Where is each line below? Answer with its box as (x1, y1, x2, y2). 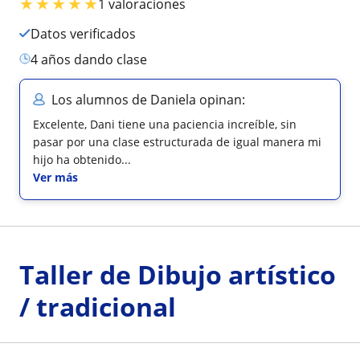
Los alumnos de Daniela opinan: (51, 90, 245, 108)
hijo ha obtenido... (33, 151, 131, 167)
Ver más (33, 169, 78, 185)
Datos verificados (40, 24, 136, 43)
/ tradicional (19, 288, 176, 324)
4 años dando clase (38, 50, 147, 68)
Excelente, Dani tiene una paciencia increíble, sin (33, 116, 297, 132)
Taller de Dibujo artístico (19, 256, 336, 292)
